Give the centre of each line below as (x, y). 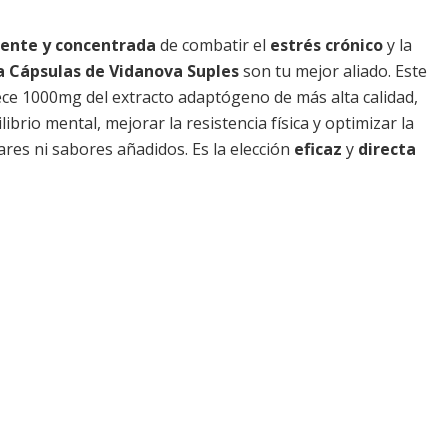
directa (387, 149)
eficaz (318, 149)
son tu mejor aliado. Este (333, 71)
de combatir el (213, 45)
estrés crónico (326, 45)
